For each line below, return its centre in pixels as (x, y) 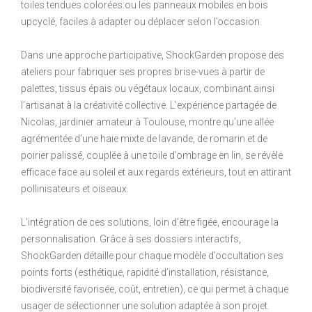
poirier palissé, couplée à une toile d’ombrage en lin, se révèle (152, 155)
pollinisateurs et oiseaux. (75, 188)
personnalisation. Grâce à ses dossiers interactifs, (131, 239)
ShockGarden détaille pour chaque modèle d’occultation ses (152, 255)
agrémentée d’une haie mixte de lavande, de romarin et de (144, 138)
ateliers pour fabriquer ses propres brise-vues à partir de (143, 71)
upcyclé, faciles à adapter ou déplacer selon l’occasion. (141, 21)
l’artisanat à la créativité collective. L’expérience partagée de (149, 105)
